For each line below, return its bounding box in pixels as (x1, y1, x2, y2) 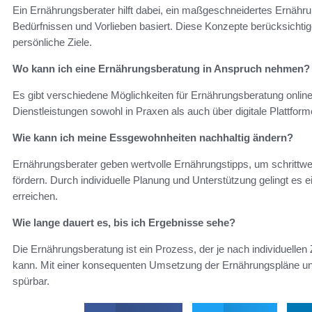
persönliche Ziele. (13, 36, 92, 48)
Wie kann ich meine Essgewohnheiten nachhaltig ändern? (13, 131, 293, 143)
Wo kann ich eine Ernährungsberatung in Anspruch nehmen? (13, 62, 310, 75)
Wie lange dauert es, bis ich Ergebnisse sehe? (13, 216, 235, 228)
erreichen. (13, 189, 58, 202)
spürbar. (13, 274, 49, 287)
